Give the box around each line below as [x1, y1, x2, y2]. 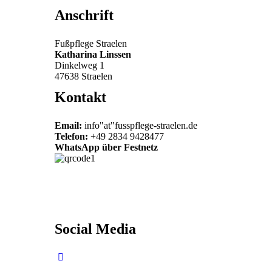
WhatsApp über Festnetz [54, 142, 158, 152]
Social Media [54, 221, 136, 237]
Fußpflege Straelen [54, 38, 127, 49]
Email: [54, 120, 82, 131]
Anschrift [54, 7, 114, 23]
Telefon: [54, 131, 88, 141]
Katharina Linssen [54, 49, 131, 59]
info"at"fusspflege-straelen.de [81, 120, 197, 131]
